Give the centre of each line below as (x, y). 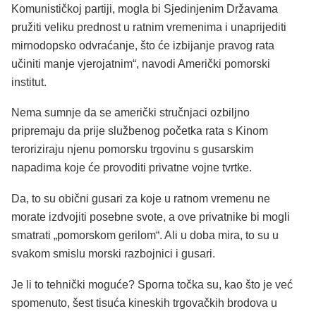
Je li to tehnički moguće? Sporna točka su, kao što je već (152, 284)
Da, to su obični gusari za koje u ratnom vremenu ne (141, 199)
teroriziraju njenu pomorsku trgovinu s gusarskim (132, 150)
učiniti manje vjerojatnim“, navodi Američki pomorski (141, 63)
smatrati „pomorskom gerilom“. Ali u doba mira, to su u (145, 236)
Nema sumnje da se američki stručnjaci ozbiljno (130, 113)
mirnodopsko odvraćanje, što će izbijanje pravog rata (143, 45)
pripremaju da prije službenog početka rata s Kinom (140, 131)
